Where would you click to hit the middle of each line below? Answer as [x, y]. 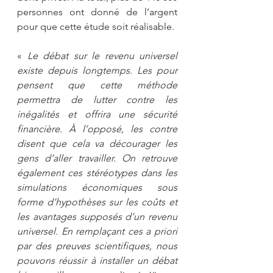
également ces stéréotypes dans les [97, 172]
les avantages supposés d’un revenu [97, 216]
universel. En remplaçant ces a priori [97, 231]
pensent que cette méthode [97, 85]
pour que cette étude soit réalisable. [97, 26]
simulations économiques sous [97, 187]
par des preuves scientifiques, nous [97, 246]
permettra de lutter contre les [97, 99]
